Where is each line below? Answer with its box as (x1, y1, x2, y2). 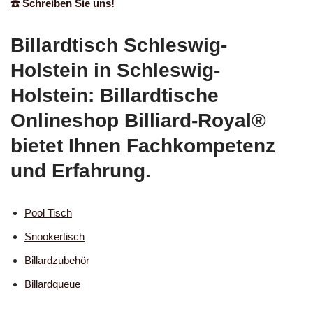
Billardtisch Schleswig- (10, 34, 227, 57)
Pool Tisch (24, 207, 72, 219)
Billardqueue (24, 278, 80, 291)
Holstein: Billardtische (10, 85, 219, 107)
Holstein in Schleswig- (10, 59, 220, 82)
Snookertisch (24, 231, 85, 243)
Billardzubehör (24, 254, 89, 267)
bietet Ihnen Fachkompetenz (10, 135, 275, 157)
